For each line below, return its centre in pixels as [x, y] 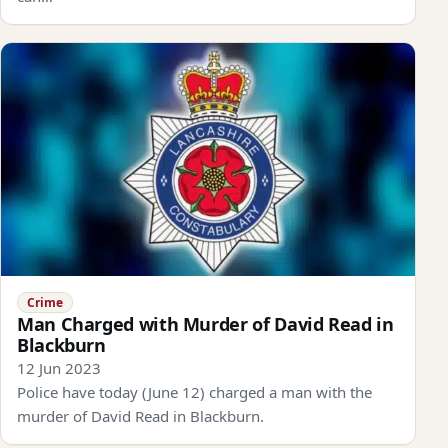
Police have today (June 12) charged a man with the [194, 391]
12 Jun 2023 [59, 367]
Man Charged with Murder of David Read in [205, 323]
